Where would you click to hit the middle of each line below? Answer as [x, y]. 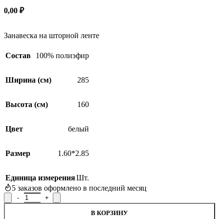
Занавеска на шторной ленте [52, 36]
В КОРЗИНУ [109, 213]
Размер [18, 153]
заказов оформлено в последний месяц [82, 188]
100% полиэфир [62, 56]
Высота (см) [27, 105]
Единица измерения [40, 178]
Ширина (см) [28, 80]
